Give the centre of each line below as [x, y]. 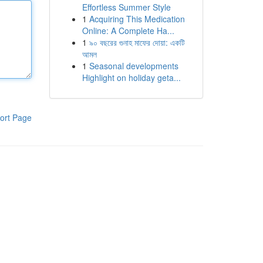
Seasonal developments [134, 66]
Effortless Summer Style [126, 7]
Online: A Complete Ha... [128, 31]
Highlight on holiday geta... [131, 77]
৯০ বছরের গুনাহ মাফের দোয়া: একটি [137, 42]
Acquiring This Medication [137, 19]
